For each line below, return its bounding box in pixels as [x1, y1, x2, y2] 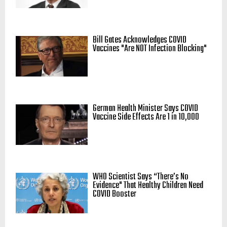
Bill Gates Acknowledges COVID [93, 32, 186, 47]
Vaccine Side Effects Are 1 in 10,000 [93, 109, 199, 124]
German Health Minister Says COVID [93, 101, 198, 116]
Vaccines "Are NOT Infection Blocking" [93, 41, 207, 56]
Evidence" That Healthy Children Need [93, 178, 203, 193]
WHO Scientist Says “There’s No [93, 169, 188, 184]
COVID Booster [93, 186, 136, 201]
